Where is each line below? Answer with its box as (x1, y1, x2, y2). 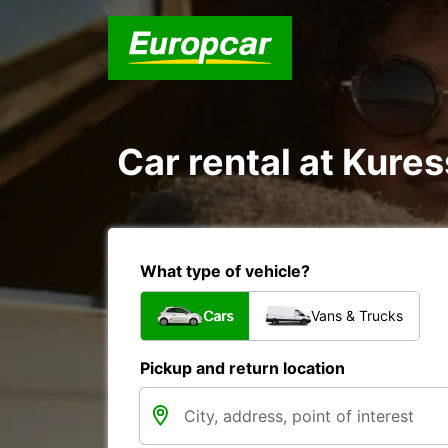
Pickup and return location (140, 358, 345, 378)
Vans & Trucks (311, 307, 403, 324)
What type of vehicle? (140, 261, 310, 281)
